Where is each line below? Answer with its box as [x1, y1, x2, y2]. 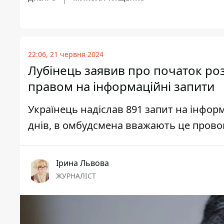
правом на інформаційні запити [28, 78, 214, 95]
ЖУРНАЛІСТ [56, 171, 96, 181]
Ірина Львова [56, 157, 109, 169]
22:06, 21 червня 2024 [28, 49, 103, 59]
